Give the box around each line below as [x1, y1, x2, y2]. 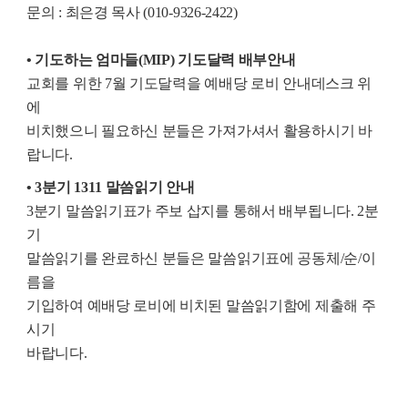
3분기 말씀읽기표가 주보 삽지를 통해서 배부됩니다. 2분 [26, 202, 379, 219]
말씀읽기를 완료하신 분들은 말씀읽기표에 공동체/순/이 [26, 250, 376, 266]
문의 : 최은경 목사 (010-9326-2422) [26, 4, 238, 20]
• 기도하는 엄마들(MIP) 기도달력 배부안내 [26, 51, 296, 67]
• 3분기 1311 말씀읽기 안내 [26, 178, 195, 195]
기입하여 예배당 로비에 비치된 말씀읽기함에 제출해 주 [26, 297, 376, 313]
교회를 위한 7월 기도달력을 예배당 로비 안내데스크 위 [26, 75, 372, 91]
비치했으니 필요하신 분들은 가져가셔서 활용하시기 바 [26, 122, 372, 138]
